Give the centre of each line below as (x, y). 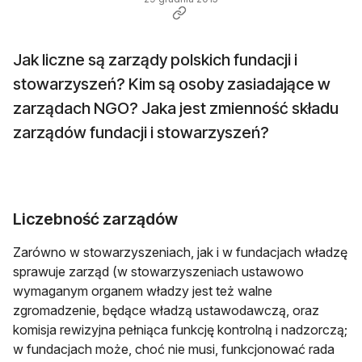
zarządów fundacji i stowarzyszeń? (141, 133)
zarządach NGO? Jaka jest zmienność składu (176, 109)
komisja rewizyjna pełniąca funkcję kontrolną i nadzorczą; (180, 330)
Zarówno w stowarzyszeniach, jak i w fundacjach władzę (180, 253)
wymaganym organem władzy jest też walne (143, 291)
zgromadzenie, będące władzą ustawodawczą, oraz (166, 311)
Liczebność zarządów (95, 219)
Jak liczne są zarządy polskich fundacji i (155, 60)
